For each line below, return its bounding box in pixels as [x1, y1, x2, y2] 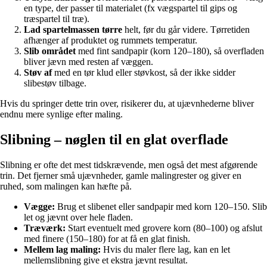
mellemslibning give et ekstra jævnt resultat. [24, 255, 188, 266]
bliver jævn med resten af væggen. [24, 57, 153, 67]
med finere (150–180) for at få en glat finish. [24, 234, 190, 244]
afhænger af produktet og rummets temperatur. [24, 35, 197, 46]
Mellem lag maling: [24, 244, 101, 255]
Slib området [24, 46, 76, 57]
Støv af [24, 67, 52, 78]
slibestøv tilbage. [24, 78, 86, 89]
